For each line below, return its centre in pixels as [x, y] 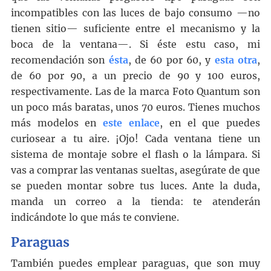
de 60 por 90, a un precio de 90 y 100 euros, [135, 76]
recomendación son [60, 60]
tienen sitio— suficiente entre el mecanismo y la [135, 29]
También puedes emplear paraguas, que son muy [135, 264]
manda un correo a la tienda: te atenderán [135, 202]
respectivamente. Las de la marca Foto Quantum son [135, 92]
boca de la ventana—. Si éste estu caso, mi [135, 45]
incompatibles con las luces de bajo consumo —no [135, 13]
